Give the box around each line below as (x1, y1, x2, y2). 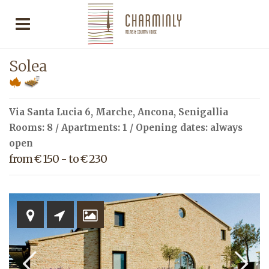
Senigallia (178, 106, 228, 118)
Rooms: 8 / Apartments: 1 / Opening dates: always (9, 122, 243, 133)
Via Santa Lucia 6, (9, 106, 95, 118)
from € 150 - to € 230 (9, 152, 107, 166)
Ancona (138, 106, 174, 118)
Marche (95, 106, 133, 118)
